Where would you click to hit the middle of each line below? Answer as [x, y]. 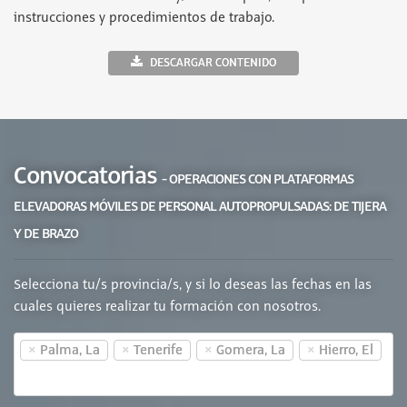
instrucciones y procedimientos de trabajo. [144, 18]
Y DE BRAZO [46, 233]
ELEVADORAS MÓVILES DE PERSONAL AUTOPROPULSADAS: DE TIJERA [200, 206]
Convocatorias [88, 176]
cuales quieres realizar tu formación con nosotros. [167, 307]
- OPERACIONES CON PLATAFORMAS [258, 179]
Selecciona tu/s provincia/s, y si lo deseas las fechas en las [193, 285]
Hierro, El [346, 351]
